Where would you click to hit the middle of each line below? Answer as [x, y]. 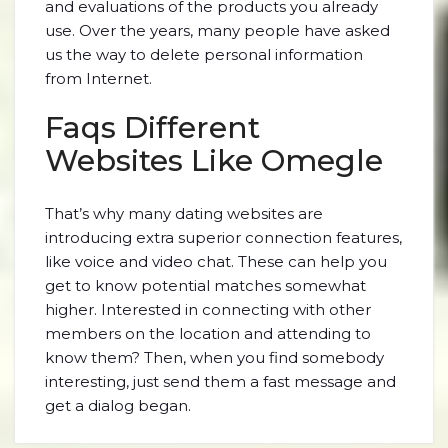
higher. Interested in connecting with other [208, 309]
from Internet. [98, 78]
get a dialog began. [118, 405]
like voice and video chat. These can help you [216, 261]
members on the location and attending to [208, 333]
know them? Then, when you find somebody [214, 357]
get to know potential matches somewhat [205, 285]
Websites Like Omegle [214, 160]
